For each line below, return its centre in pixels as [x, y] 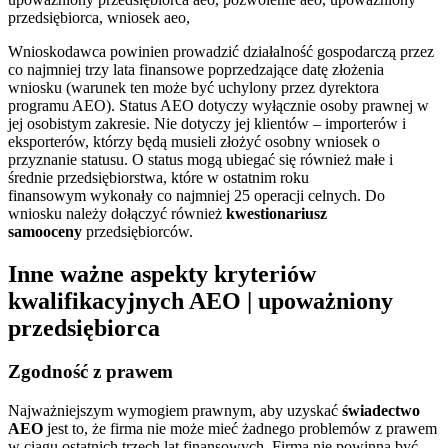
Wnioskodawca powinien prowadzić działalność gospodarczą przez [221, 51]
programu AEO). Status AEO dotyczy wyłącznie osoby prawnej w [218, 105]
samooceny [45, 231]
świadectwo [381, 411]
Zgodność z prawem [90, 372]
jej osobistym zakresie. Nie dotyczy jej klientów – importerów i [207, 123]
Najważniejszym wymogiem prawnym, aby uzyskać [175, 411]
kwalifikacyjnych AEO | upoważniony [200, 300]
